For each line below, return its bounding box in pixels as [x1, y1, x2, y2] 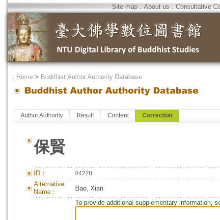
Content [108, 112, 129, 119]
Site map [112, 3, 137, 10]
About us [144, 3, 169, 10]
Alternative [34, 180, 64, 188]
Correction [142, 112, 172, 119]
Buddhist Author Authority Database [41, 73, 142, 81]
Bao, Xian [75, 185, 103, 192]
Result [77, 112, 94, 119]
